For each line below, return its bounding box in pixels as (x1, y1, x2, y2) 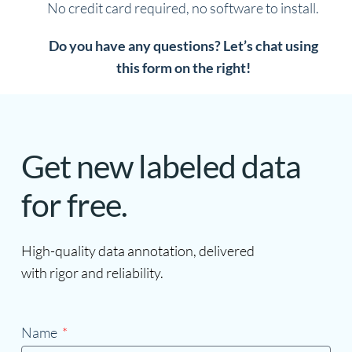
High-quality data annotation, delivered (20, 242, 255, 260)
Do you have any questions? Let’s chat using (48, 36, 318, 54)
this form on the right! (115, 58, 251, 76)
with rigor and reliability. (20, 264, 163, 282)
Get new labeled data (20, 146, 301, 186)
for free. (20, 185, 127, 225)
